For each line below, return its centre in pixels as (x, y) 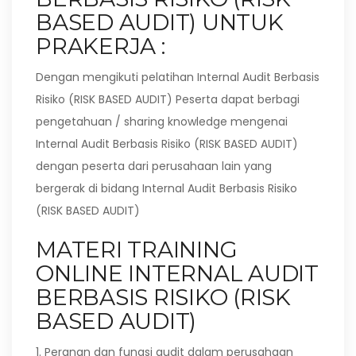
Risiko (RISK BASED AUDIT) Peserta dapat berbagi (168, 99)
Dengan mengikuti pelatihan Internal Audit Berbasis (178, 77)
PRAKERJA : (101, 46)
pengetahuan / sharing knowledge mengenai (162, 122)
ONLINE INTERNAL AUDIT (177, 273)
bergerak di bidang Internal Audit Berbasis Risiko (166, 188)
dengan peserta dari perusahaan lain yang (154, 166)
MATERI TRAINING (137, 250)
